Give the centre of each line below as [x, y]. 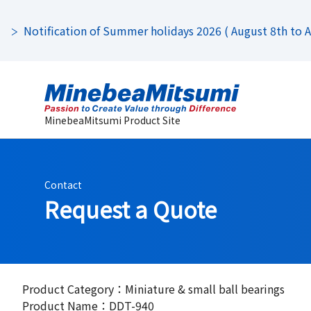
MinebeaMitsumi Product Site [112, 120]
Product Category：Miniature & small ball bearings [153, 289]
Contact [63, 184]
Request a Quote [131, 209]
